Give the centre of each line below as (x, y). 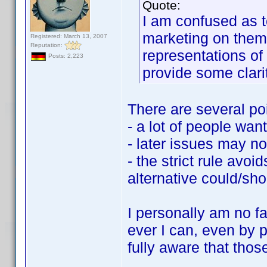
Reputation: (47, 45)
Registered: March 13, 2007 (69, 36)
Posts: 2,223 (65, 56)
